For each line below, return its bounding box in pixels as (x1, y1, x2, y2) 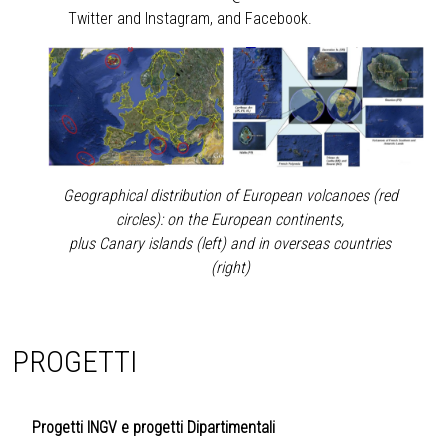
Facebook (245, 8, 308, 28)
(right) (210, 258, 250, 278)
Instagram (145, 8, 210, 28)
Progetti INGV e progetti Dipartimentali (32, 418, 279, 438)
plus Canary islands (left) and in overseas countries (69, 234, 391, 254)
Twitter (68, 8, 113, 28)
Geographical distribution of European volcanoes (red (62, 186, 398, 206)
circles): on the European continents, (116, 210, 344, 230)
